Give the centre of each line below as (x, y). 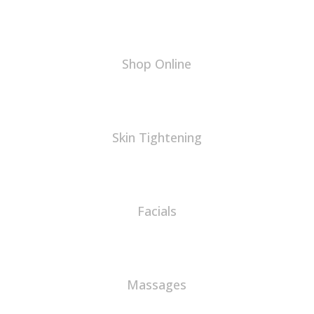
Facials (157, 211)
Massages (157, 285)
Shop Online (157, 64)
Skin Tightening (157, 137)
